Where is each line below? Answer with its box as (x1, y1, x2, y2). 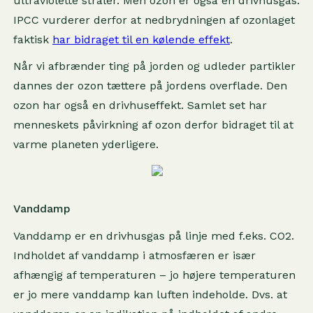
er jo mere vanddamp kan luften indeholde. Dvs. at (13, 288, 287, 301)
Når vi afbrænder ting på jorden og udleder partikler (13, 59, 296, 73)
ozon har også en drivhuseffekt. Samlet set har (13, 99, 267, 112)
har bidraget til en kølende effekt (52, 33, 230, 46)
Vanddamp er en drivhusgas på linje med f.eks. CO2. (13, 229, 294, 242)
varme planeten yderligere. (13, 138, 159, 151)
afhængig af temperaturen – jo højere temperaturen (13, 268, 296, 282)
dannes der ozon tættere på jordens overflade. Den (13, 79, 287, 92)
